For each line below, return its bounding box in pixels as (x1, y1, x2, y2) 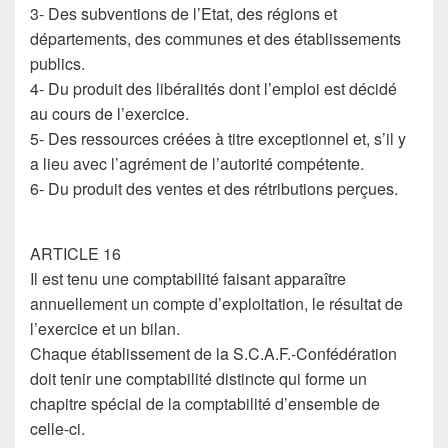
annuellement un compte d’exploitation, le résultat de (30, 292, 403, 315)
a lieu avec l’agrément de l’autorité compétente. (30, 152, 364, 175)
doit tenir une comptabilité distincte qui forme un (30, 367, 367, 390)
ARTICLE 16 (30, 242, 121, 265)
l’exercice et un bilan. (30, 317, 180, 340)
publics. (30, 52, 85, 75)
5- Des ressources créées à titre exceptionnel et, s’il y (30, 127, 406, 150)
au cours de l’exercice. (30, 102, 189, 125)
